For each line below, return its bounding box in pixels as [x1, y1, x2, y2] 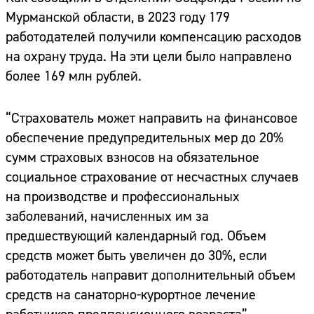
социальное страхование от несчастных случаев [6, 168, 299, 186]
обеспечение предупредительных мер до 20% [6, 129, 284, 147]
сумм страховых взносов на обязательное [6, 149, 259, 167]
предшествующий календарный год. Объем [6, 227, 266, 245]
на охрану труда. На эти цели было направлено [6, 48, 292, 66]
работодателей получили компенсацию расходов [6, 28, 301, 46]
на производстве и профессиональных [6, 188, 240, 206]
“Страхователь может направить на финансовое [6, 109, 298, 128]
